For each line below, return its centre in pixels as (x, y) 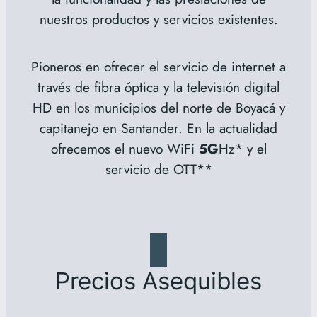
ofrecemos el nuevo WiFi (125, 149)
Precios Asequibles (158, 281)
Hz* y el (242, 149)
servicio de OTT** (158, 169)
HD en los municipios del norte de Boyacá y (158, 108)
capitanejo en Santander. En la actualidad (158, 128)
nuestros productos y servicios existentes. (158, 19)
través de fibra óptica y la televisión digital (158, 87)
